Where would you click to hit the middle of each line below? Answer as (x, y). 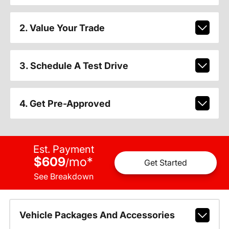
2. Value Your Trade (62, 28)
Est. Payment (63, 149)
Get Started (166, 163)
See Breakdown (63, 176)
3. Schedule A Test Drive (74, 65)
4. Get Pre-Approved (65, 103)
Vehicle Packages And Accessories (97, 215)
